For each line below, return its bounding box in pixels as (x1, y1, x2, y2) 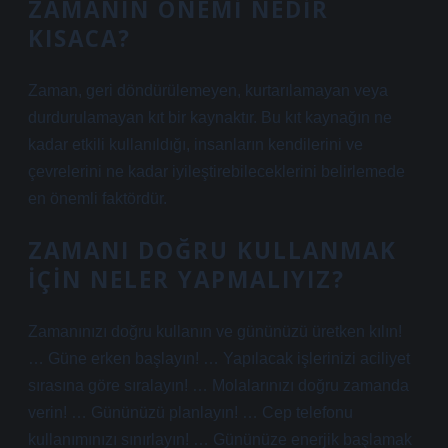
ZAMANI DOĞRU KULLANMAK (28, 235, 397, 266)
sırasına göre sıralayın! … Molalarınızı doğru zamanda (28, 377, 409, 394)
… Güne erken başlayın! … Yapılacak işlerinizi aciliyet (28, 350, 410, 367)
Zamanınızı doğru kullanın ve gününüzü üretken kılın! (28, 323, 402, 340)
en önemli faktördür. (28, 190, 167, 207)
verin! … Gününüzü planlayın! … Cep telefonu (28, 404, 353, 421)
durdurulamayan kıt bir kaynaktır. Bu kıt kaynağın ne (28, 109, 392, 126)
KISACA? (28, 23, 131, 54)
